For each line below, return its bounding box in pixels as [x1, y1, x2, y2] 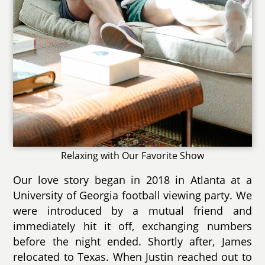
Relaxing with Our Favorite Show [61, 148, 204, 162]
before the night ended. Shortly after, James [13, 234, 252, 248]
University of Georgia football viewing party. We [13, 188, 252, 202]
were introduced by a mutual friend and [13, 203, 252, 218]
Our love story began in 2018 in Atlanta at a [13, 172, 252, 187]
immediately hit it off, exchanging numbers [13, 218, 252, 233]
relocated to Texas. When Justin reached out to [13, 249, 252, 264]
